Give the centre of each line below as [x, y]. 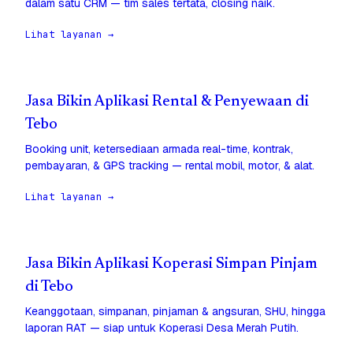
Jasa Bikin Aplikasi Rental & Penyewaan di [167, 102]
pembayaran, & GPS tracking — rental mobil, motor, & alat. [170, 166]
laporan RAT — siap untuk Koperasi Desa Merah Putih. [162, 328]
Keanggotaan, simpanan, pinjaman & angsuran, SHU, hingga [175, 312]
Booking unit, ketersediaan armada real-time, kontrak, [159, 149]
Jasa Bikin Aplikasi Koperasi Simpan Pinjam [171, 265]
